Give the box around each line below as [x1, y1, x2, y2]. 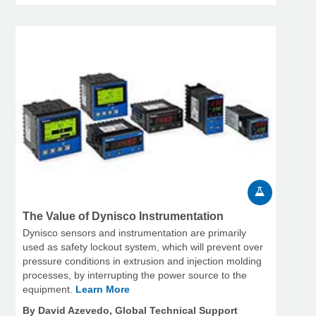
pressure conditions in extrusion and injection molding [23, 255, 262, 267]
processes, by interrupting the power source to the [23, 269, 247, 281]
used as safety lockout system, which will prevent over [23, 241, 263, 253]
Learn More [75, 283, 130, 295]
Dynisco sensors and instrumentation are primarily [23, 226, 246, 238]
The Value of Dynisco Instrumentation [23, 209, 224, 222]
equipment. [23, 283, 75, 295]
